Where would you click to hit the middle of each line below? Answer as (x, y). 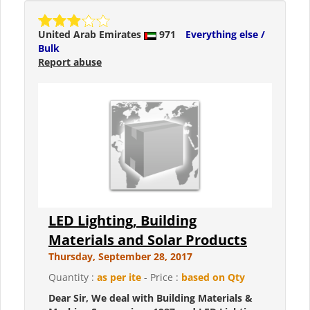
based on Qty (213, 277)
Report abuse (70, 62)
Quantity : (73, 277)
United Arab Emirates (91, 35)
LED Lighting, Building (122, 221)
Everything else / (225, 35)
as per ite (119, 277)
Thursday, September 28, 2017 (120, 257)
